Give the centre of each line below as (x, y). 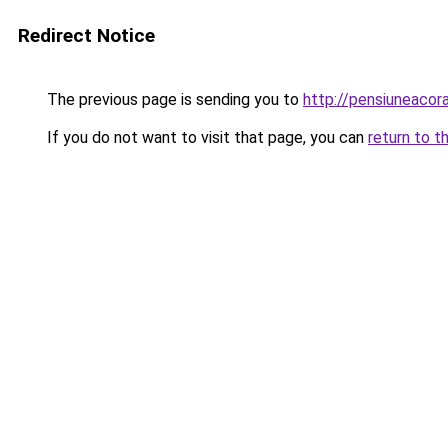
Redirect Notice (86, 35)
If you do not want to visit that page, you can (205, 137)
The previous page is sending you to (173, 99)
